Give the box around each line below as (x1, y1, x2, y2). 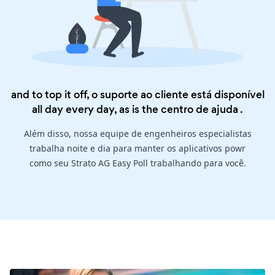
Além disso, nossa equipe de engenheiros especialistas (23, 128, 252, 140)
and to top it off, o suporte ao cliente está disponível (10, 87, 265, 103)
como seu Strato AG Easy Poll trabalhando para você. (29, 157, 246, 169)
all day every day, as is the (32, 102, 161, 117)
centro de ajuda (161, 102, 238, 117)
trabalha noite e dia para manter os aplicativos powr (29, 142, 246, 155)
